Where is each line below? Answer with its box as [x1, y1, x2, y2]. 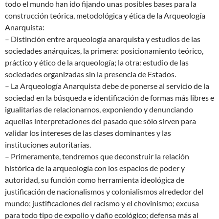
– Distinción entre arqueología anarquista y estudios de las [5, 34, 200, 44]
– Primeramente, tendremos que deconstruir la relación [5, 151, 189, 161]
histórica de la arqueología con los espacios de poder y [5, 163, 185, 173]
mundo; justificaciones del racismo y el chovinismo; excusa [5, 198, 199, 208]
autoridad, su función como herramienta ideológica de [5, 175, 184, 184]
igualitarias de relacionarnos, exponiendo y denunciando [5, 104, 193, 114]
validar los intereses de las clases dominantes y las [5, 128, 171, 137]
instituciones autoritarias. [5, 139, 91, 149]
